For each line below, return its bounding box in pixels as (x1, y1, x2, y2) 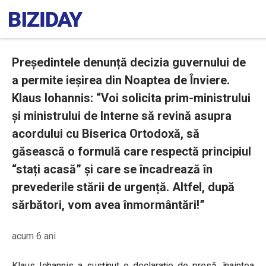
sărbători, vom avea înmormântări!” (12, 198, 205, 212)
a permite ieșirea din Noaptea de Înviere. (12, 73, 230, 87)
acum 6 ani (12, 230, 56, 242)
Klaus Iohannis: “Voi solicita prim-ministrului (12, 91, 251, 105)
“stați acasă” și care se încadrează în (12, 162, 213, 176)
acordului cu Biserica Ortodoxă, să (12, 126, 199, 141)
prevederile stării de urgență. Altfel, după (12, 180, 235, 194)
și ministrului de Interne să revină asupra (12, 109, 232, 123)
